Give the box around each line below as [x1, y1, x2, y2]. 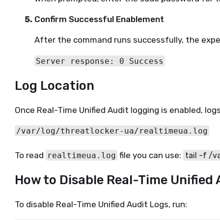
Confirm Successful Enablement [34, 14, 164, 25]
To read [15, 150, 46, 160]
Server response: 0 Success [36, 56, 164, 66]
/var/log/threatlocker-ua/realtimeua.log [16, 126, 208, 136]
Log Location [15, 78, 94, 93]
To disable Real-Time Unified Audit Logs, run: [15, 199, 187, 209]
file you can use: [117, 150, 184, 160]
